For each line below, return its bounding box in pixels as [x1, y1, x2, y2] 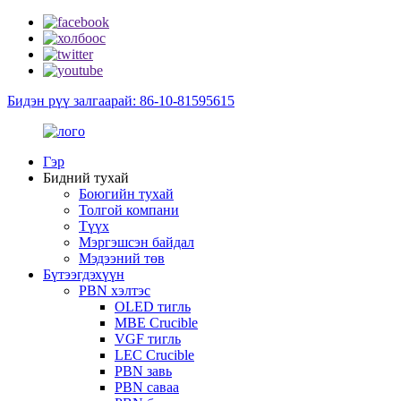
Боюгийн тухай [79, 186, 174, 201]
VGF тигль [115, 331, 181, 346]
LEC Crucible [115, 347, 194, 363]
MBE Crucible [115, 315, 198, 330]
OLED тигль [115, 299, 191, 314]
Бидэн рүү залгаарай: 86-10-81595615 [7, 93, 235, 108]
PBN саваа [115, 380, 179, 395]
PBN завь [115, 363, 172, 379]
